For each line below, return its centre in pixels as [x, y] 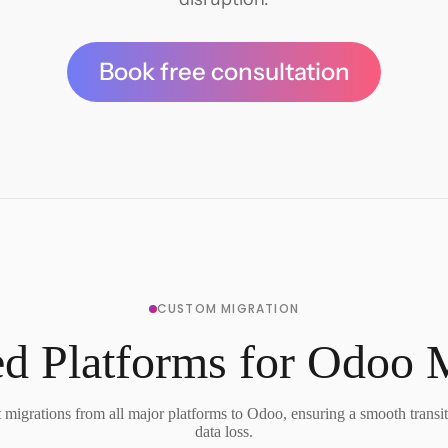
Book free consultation [224, 71]
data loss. [224, 431]
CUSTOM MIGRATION [228, 308]
